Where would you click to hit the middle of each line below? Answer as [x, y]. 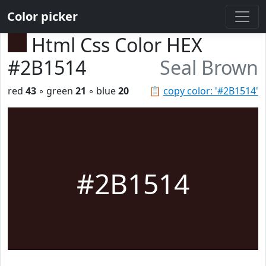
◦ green [56, 91]
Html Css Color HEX [117, 45]
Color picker [42, 16]
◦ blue [102, 91]
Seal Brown [209, 67]
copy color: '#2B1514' [211, 91]
